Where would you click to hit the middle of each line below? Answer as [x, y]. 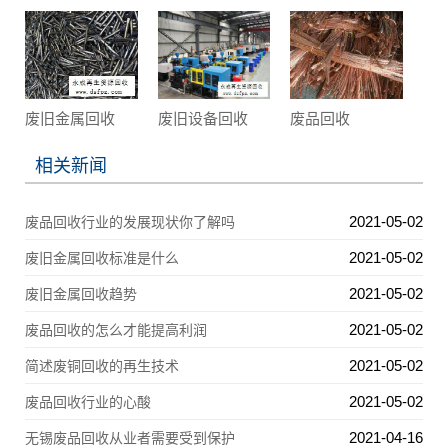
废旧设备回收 [202, 119]
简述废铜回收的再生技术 [102, 366]
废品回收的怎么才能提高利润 [116, 330]
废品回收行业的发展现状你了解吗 [130, 222]
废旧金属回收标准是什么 [102, 258]
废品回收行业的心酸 [88, 402]
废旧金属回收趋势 [81, 294]
